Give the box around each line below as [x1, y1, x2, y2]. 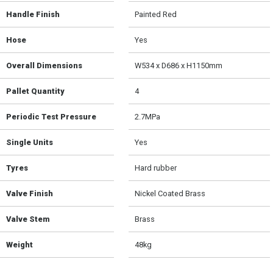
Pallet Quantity [6, 87, 65, 96]
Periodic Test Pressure [6, 112, 96, 122]
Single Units [6, 138, 53, 147]
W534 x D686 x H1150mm [135, 61, 223, 71]
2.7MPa [135, 112, 161, 122]
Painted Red [135, 10, 177, 19]
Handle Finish [6, 10, 60, 19]
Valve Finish [6, 189, 53, 199]
